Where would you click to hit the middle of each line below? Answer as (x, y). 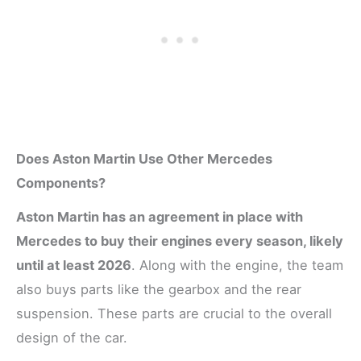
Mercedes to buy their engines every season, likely (180, 241)
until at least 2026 (74, 265)
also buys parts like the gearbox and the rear (159, 289)
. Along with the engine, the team (237, 265)
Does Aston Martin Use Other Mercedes (144, 159)
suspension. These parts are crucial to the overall (174, 313)
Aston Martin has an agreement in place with (160, 216)
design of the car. (72, 337)
